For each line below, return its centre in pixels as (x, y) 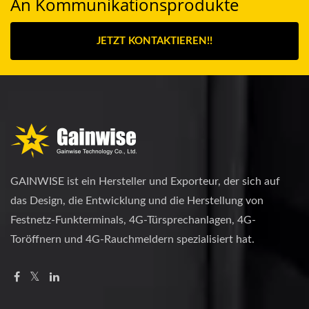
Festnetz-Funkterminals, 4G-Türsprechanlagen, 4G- (133, 220)
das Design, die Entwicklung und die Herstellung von (137, 201)
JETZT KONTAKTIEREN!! (154, 41)
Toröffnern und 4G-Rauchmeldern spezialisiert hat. (132, 239)
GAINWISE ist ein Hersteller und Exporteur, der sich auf (145, 181)
